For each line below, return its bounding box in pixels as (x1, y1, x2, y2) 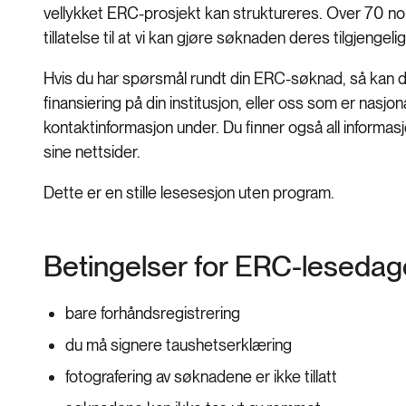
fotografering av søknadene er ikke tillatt (65, 367, 337, 387)
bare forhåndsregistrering (65, 304, 240, 324)
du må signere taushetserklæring (65, 335, 292, 355)
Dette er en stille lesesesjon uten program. (43, 183, 334, 203)
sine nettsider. (43, 142, 144, 162)
